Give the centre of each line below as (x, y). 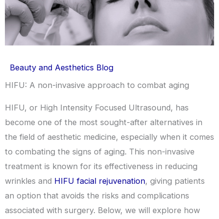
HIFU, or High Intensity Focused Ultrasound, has (97, 107)
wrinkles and (30, 181)
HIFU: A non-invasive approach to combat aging (97, 85)
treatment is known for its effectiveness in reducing (101, 166)
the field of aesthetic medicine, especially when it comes (109, 137)
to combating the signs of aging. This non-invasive (100, 151)
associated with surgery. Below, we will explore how (102, 210)
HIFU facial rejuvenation (100, 181)
